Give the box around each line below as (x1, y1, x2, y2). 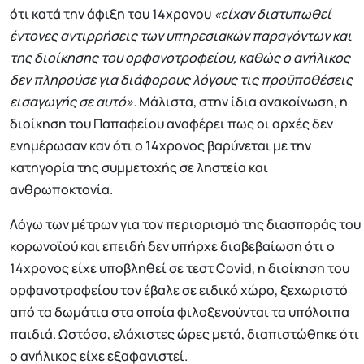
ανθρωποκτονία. (10, 180, 113, 199)
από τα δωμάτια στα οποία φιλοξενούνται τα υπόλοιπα (10, 303, 349, 322)
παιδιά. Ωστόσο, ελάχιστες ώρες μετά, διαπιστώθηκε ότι (10, 325, 359, 344)
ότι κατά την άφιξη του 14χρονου (10, 5, 214, 24)
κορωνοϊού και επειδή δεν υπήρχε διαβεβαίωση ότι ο (10, 237, 335, 256)
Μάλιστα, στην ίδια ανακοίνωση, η (136, 93, 348, 111)
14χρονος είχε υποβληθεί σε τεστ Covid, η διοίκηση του (10, 259, 349, 278)
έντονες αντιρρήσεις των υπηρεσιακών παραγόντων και (10, 27, 352, 45)
